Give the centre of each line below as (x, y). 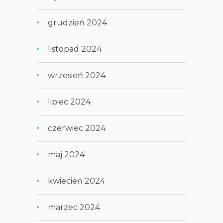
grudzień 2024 (78, 22)
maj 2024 (66, 154)
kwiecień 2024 (77, 181)
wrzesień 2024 (77, 75)
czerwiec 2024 (77, 128)
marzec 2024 (74, 207)
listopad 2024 (75, 49)
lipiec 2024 (69, 102)
